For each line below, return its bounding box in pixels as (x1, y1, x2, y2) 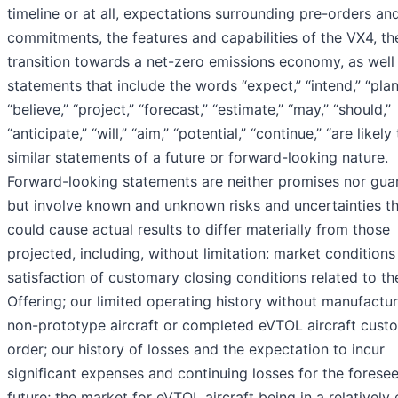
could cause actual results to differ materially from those (7, 220, 390, 239)
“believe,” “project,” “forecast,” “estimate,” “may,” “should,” (7, 100, 391, 119)
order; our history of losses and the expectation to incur (7, 340, 385, 359)
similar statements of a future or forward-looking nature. (7, 148, 388, 167)
